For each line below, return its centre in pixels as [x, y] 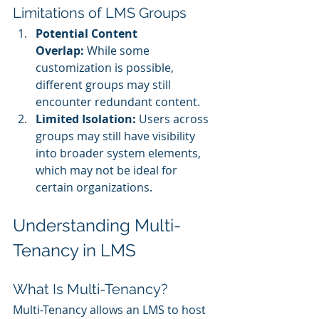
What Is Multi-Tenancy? [90, 289]
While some [118, 51]
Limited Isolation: [86, 119]
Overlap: [60, 51]
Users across [174, 119]
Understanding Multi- [97, 226]
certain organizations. [94, 188]
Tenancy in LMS [74, 251]
